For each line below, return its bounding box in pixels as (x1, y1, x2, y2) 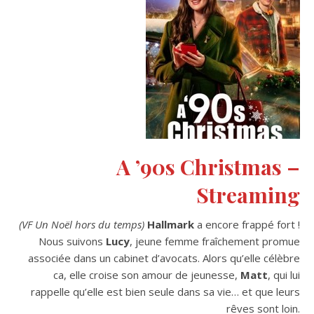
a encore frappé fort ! (194, 217, 300, 231)
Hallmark (147, 217, 194, 231)
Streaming (196, 180, 300, 209)
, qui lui (268, 267, 300, 282)
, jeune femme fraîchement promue (130, 233, 300, 248)
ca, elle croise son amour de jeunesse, (53, 267, 240, 282)
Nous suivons (39, 233, 106, 248)
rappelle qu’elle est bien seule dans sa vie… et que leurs (31, 284, 300, 299)
